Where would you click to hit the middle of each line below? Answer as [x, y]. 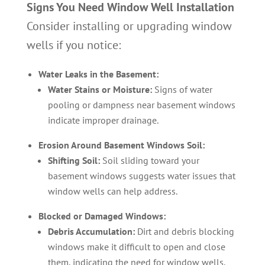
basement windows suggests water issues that [141, 176]
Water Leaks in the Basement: [98, 74]
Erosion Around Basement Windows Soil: [121, 145]
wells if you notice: [73, 45]
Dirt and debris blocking [184, 231]
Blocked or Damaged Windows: [103, 216]
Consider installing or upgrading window [129, 26]
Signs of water [182, 89]
